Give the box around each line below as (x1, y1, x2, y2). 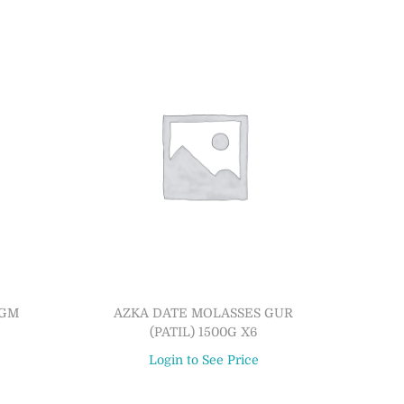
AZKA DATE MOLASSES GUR (114, 305, 294, 320)
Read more (178, 379, 246, 394)
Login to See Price (148, 352, 259, 367)
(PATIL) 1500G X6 (150, 324, 258, 339)
